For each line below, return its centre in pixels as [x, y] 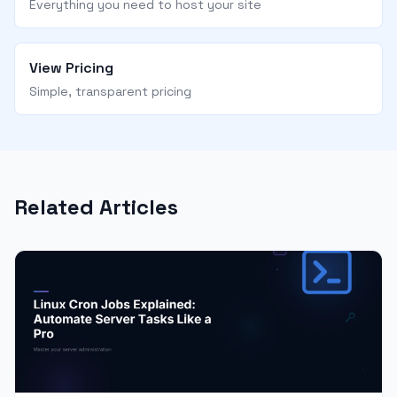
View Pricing [71, 68]
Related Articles [96, 207]
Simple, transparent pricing [110, 92]
